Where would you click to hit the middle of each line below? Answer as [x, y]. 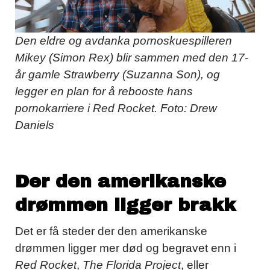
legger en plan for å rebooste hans [104, 91]
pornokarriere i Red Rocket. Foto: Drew [116, 108]
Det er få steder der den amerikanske [111, 231]
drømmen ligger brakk [125, 205]
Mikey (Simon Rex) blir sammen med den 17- [132, 57]
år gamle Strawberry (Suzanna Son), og [118, 74]
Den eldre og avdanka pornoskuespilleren [124, 40]
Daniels [35, 125]
